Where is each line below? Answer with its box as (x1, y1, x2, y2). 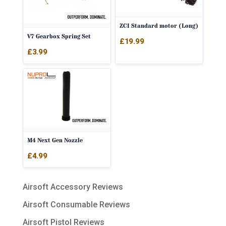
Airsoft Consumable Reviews (22, 200, 130, 210)
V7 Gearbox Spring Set (27, 32, 91, 41)
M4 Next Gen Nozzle (27, 136, 83, 145)
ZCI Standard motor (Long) (120, 21, 198, 30)
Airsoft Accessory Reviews (22, 182, 123, 192)
